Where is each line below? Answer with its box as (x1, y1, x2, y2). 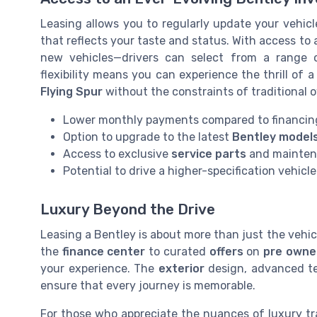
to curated (145, 244, 209, 258)
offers (209, 244, 243, 258)
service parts (171, 147, 246, 161)
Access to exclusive (63, 147, 171, 161)
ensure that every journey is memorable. (40, 278, 255, 292)
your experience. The (40, 261, 158, 275)
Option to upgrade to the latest (63, 130, 232, 144)
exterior (158, 261, 204, 275)
